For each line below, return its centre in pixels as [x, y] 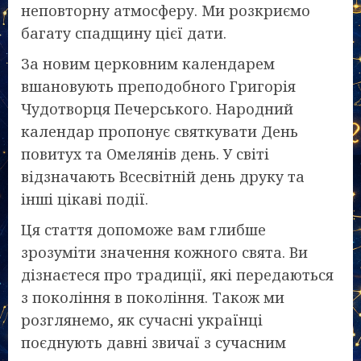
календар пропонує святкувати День [160, 131]
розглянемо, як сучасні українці [142, 320]
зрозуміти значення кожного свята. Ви [164, 252]
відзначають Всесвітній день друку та [163, 176]
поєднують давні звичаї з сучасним [154, 342]
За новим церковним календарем [148, 63]
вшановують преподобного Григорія [158, 86]
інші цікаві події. [85, 199]
